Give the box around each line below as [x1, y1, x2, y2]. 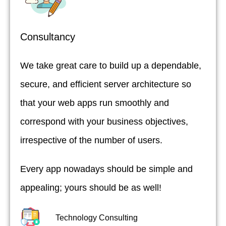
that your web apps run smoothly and [20, 98, 169, 108]
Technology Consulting [55, 213, 138, 222]
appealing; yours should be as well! [20, 183, 161, 193]
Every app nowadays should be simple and [20, 164, 193, 175]
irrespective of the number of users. [20, 135, 162, 146]
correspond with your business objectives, [20, 117, 188, 127]
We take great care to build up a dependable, [20, 61, 201, 71]
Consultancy [20, 31, 75, 43]
